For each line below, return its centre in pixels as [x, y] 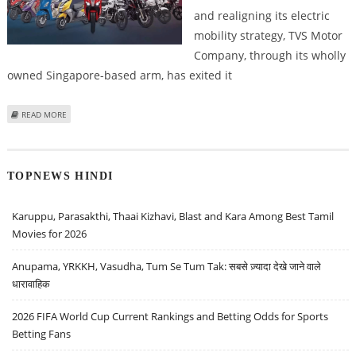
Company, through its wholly [269, 56]
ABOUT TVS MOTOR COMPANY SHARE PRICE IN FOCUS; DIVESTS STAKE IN [204, 114]
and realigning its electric [261, 16]
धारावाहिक [31, 283]
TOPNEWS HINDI [60, 175]
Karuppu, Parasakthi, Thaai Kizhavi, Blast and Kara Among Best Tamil [173, 216]
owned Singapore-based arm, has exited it [119, 75]
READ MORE [44, 115]
